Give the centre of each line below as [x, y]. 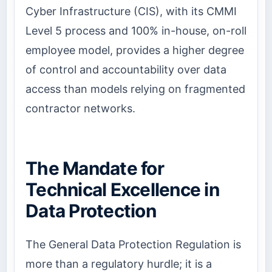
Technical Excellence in [122, 190]
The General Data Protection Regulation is [133, 245]
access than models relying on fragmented [135, 89]
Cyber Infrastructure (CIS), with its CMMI [131, 11]
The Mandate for [95, 168]
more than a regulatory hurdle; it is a [119, 264]
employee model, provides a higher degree [135, 50]
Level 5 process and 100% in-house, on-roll [136, 30]
